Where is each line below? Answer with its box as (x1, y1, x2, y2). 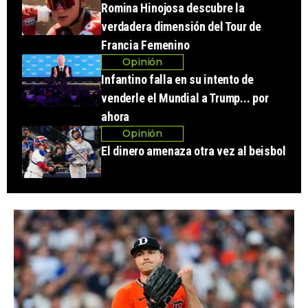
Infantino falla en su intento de (101, 71, 254, 87)
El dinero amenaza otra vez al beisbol (101, 143, 286, 158)
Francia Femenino (101, 37, 190, 52)
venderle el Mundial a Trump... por (101, 90, 269, 105)
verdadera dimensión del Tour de (101, 19, 261, 34)
